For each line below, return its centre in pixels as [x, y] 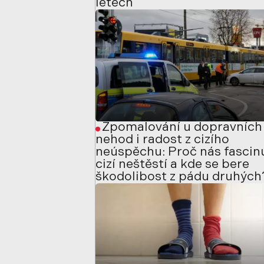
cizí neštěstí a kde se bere [173, 164]
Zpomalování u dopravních [182, 127]
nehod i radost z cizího [163, 140]
